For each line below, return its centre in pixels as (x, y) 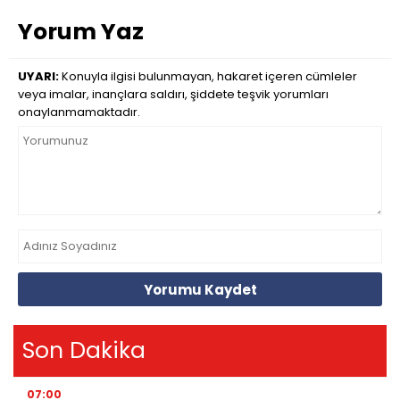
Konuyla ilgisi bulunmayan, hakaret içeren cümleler (208, 77)
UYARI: (38, 77)
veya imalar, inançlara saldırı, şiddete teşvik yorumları (173, 95)
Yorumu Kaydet (200, 289)
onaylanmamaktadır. (79, 112)
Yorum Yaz (81, 32)
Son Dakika (84, 351)
